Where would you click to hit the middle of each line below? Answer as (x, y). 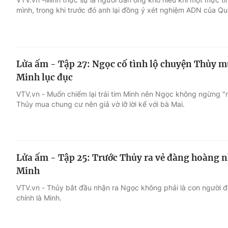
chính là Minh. (39, 198)
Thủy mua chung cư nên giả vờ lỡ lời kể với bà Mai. (101, 104)
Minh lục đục (45, 77)
